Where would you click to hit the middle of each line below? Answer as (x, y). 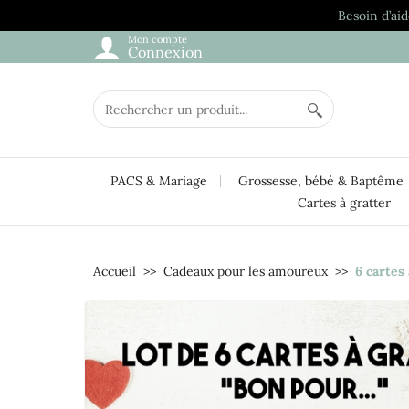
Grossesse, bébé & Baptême (321, 181)
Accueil (115, 271)
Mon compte (157, 39)
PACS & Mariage (159, 181)
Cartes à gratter (344, 203)
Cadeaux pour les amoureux (246, 271)
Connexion (165, 52)
